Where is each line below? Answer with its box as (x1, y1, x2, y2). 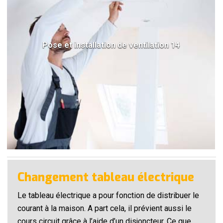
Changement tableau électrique (17, 169, 194, 186)
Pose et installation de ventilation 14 (42, 40, 180, 50)
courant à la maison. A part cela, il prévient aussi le (17, 204, 192, 214)
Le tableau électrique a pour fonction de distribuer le (17, 191, 199, 201)
